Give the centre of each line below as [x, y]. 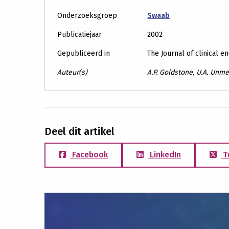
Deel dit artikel [79, 131]
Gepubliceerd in [84, 53]
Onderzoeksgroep [87, 16]
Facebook [89, 155]
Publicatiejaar [79, 35]
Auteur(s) [72, 72]
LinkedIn [164, 155]
